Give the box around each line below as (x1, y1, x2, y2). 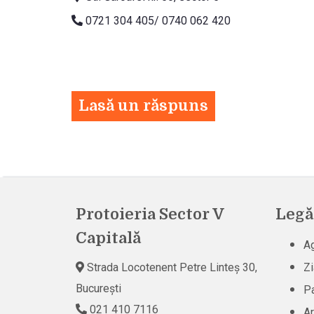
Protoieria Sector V (75, 205, 224, 223)
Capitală (75, 228, 141, 247)
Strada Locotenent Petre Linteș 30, (83, 260, 257, 274)
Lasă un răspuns (78, 96, 208, 114)
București (75, 281, 121, 295)
